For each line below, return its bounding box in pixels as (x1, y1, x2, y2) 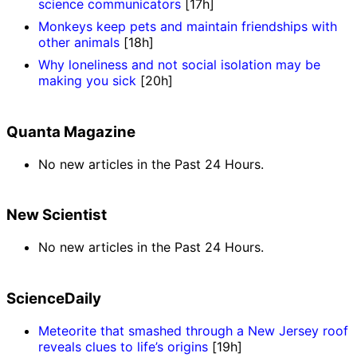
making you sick (38, 73, 136, 89)
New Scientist (6, 206, 107, 225)
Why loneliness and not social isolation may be (38, 57, 320, 73)
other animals (38, 34, 120, 51)
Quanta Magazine (6, 123, 135, 142)
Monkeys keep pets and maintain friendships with (38, 18, 337, 35)
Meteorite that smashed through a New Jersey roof (38, 322, 348, 339)
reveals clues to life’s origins (38, 338, 208, 355)
